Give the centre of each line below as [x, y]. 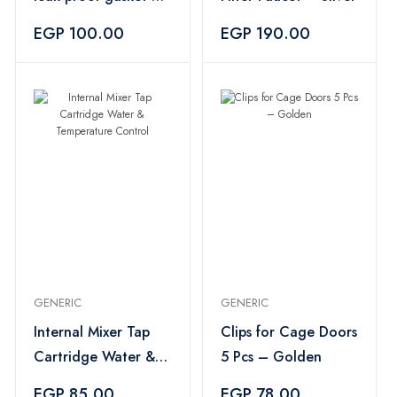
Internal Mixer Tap [92, 332]
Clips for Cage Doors [288, 332]
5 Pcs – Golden [289, 357]
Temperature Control [102, 381]
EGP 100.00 [79, 34]
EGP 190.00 [265, 34]
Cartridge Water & [94, 357]
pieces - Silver [78, 21]
